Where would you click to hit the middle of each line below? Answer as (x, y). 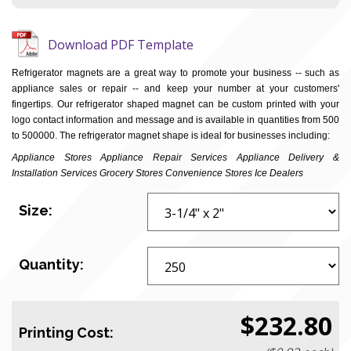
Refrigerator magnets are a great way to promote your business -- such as (175, 73)
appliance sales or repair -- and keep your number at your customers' (175, 89)
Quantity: (51, 264)
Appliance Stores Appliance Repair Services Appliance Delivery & (175, 157)
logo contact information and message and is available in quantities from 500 (175, 120)
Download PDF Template (121, 44)
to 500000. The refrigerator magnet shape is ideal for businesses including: (171, 136)
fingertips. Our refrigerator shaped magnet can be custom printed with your (175, 104)
